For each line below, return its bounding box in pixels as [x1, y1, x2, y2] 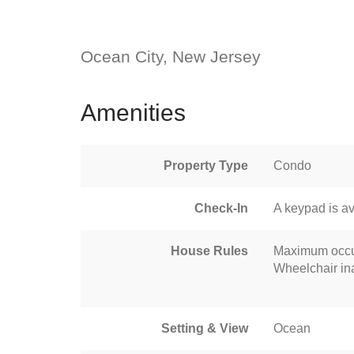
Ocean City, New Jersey [81, 47, 261, 66]
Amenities [81, 99, 186, 126]
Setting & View [161, 321, 248, 335]
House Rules [171, 243, 248, 258]
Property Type [164, 158, 248, 172]
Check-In [194, 201, 248, 215]
